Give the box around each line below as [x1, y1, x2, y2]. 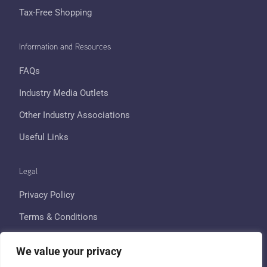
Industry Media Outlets [19, 87, 109, 98]
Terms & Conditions [19, 212, 98, 223]
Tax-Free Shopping [19, 7, 92, 18]
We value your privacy [16, 245, 122, 257]
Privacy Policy [19, 190, 75, 201]
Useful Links [19, 131, 69, 142]
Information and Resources [19, 41, 111, 52]
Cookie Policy [19, 234, 75, 245]
